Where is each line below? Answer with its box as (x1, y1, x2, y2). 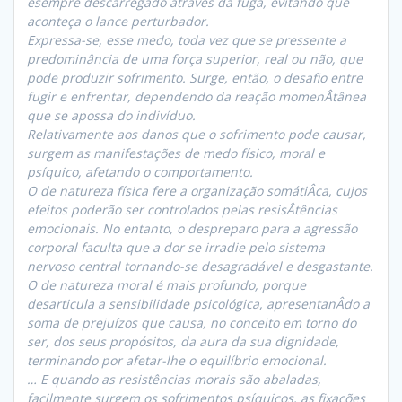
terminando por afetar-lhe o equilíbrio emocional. (27, 352, 327, 370)
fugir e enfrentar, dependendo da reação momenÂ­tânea (27, 88, 366, 106)
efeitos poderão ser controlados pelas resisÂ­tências (27, 201, 337, 219)
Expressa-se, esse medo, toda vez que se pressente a (27, 31, 346, 49)
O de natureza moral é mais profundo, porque (27, 276, 306, 294)
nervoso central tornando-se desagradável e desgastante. (27, 258, 373, 275)
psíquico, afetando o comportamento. (27, 163, 253, 181)
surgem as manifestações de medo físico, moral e (27, 144, 325, 162)
